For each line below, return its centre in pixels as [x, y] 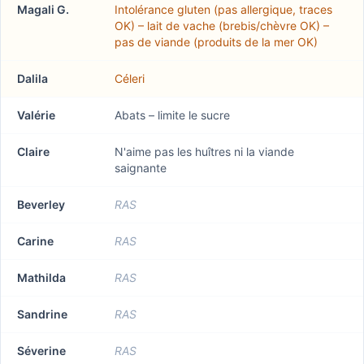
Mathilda [41, 277]
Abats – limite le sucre [172, 115]
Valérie [36, 115]
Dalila [32, 78]
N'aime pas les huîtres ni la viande [204, 152]
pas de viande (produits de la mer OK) [216, 42]
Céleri [130, 78]
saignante [141, 168]
